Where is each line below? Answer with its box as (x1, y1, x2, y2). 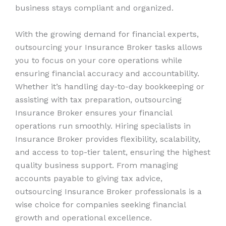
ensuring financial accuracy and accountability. (15, 68, 199, 78)
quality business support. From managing (15, 160, 178, 170)
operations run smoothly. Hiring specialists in (15, 121, 191, 131)
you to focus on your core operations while (15, 55, 182, 65)
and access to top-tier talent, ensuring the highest (15, 147, 210, 157)
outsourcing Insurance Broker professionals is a (15, 186, 202, 196)
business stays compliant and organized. (15, 3, 174, 13)
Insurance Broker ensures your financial (15, 107, 172, 118)
